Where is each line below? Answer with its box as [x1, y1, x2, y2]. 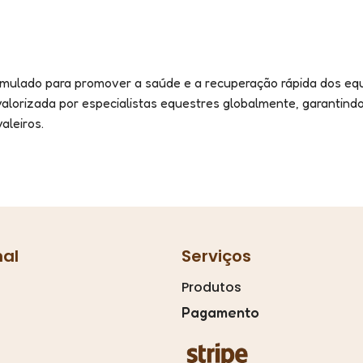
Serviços [181, 244, 251, 267]
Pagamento [181, 302, 259, 321]
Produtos [181, 277, 241, 297]
